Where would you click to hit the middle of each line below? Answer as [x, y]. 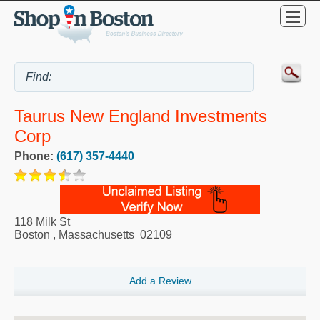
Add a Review [160, 281]
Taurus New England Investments [141, 116]
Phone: [35, 156]
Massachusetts [96, 234]
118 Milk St [42, 221]
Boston [32, 234]
